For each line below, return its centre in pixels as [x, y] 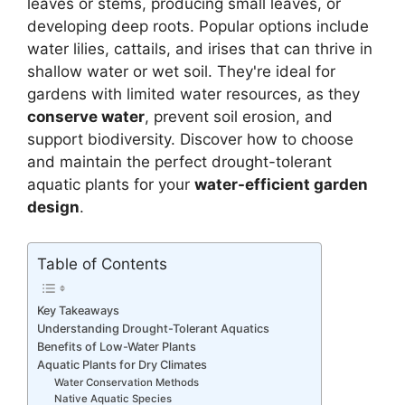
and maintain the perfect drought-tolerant [179, 162]
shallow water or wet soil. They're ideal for [181, 72]
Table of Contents [102, 264]
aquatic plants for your [111, 185]
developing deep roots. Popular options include [198, 27]
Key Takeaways [78, 311]
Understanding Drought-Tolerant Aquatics [153, 329]
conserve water [86, 117]
